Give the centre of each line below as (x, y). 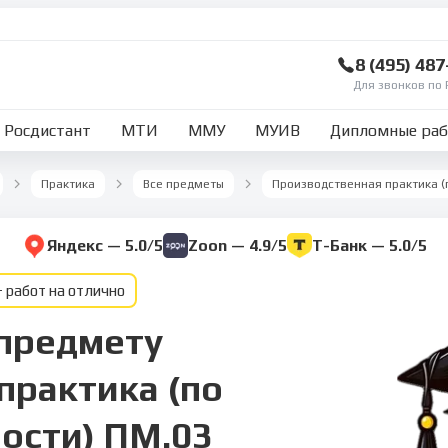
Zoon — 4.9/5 (237, 245)
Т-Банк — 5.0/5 (369, 245)
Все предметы (183, 184)
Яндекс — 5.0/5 (104, 245)
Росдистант (48, 131)
